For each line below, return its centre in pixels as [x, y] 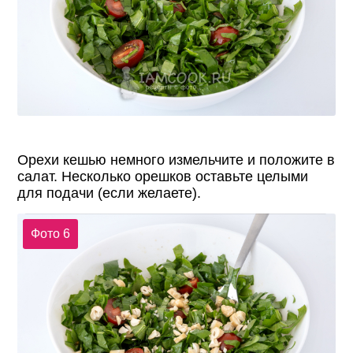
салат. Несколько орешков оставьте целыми [163, 177]
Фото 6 [50, 233]
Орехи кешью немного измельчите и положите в [176, 160]
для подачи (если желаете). [110, 193]
